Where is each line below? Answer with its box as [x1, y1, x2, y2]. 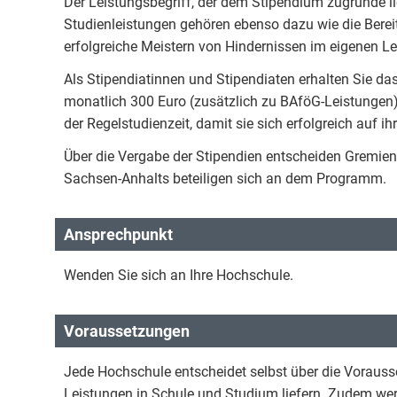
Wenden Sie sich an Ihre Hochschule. [64, 267, 293, 284]
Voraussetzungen [64, 322, 190, 340]
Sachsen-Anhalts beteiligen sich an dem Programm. [64, 170, 386, 187]
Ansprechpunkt [64, 225, 173, 244]
